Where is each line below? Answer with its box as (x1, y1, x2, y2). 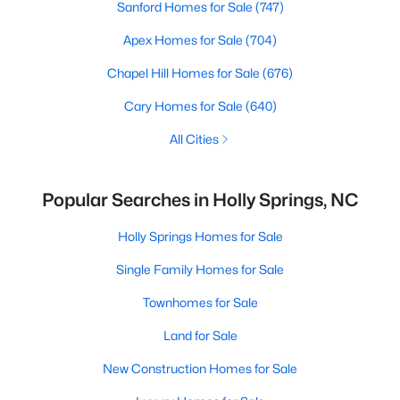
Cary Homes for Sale (123, 98, 246, 113)
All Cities (169, 131, 219, 146)
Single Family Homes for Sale (116, 262, 284, 277)
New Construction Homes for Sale (103, 361, 297, 376)
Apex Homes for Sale (123, 32, 246, 47)
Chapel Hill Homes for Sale (107, 65, 262, 80)
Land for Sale (162, 328, 237, 343)
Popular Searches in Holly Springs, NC (42, 189, 358, 211)
